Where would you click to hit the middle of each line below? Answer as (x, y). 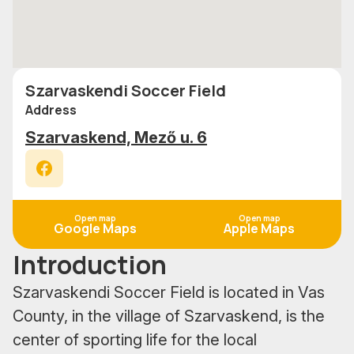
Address (51, 110)
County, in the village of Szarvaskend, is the (169, 316)
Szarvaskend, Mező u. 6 (116, 138)
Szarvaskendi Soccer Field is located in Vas (169, 293)
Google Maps (95, 229)
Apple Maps (259, 229)
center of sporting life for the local (135, 340)
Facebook (72, 195)
